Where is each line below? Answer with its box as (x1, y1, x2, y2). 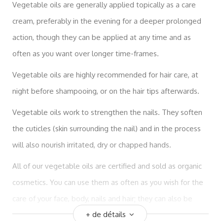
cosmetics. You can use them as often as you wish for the (12, 177, 203, 187)
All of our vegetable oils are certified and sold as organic (12, 161, 202, 171)
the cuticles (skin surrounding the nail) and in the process (12, 123, 201, 133)
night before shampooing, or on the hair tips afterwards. (12, 86, 199, 96)
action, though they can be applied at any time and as (12, 32, 191, 42)
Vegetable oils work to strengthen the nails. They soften (12, 107, 202, 117)
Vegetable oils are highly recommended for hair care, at (12, 70, 198, 79)
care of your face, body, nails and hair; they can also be (12, 193, 192, 203)
